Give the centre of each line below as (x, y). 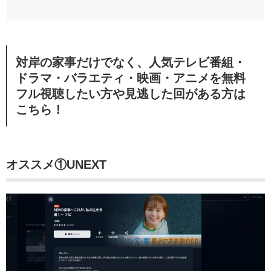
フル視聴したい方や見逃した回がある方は (131, 93)
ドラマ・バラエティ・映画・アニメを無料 (131, 78)
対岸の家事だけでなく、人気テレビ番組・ (131, 62)
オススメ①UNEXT (56, 164)
